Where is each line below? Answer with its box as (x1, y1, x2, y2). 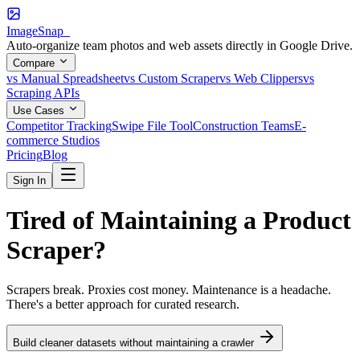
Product (263, 206, 351, 235)
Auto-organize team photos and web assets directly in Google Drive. (6, 39, 353, 52)
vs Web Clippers (219, 72, 303, 85)
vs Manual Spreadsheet (6, 72, 124, 85)
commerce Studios (6, 133, 100, 147)
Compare (13, 57, 58, 69)
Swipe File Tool (112, 119, 193, 133)
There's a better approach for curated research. (6, 297, 239, 311)
